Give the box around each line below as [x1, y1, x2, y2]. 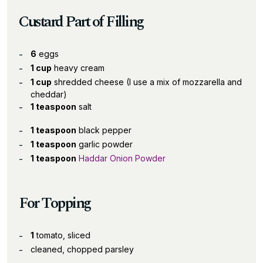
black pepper [76, 124, 131, 135]
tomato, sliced [34, 230, 90, 240]
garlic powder [76, 139, 133, 149]
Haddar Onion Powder [79, 153, 166, 163]
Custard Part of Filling [19, 9, 143, 33]
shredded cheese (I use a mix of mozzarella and [52, 76, 242, 87]
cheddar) [31, 89, 67, 99]
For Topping [19, 191, 90, 215]
